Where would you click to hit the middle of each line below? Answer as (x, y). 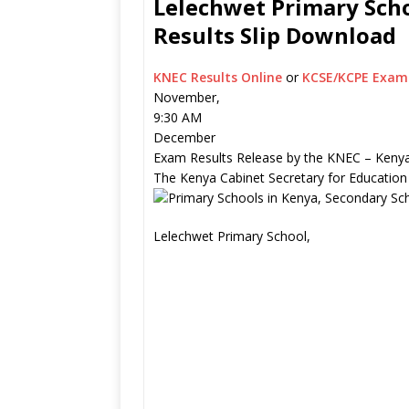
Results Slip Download (275, 35)
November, (187, 97)
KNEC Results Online (220, 77)
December (184, 137)
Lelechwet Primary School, (232, 236)
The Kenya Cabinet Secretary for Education (280, 178)
